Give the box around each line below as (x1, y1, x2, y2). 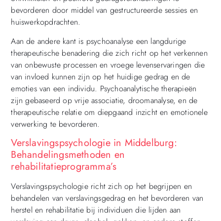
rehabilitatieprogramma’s (11, 159, 117, 174)
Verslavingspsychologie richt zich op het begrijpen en (11, 181, 192, 192)
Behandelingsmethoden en (11, 147, 125, 162)
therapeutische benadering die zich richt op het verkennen (11, 47, 208, 59)
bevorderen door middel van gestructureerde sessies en (11, 4, 198, 16)
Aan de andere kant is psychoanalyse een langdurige (11, 35, 186, 47)
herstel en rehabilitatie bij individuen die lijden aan (11, 204, 181, 216)
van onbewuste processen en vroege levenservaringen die (11, 59, 205, 71)
